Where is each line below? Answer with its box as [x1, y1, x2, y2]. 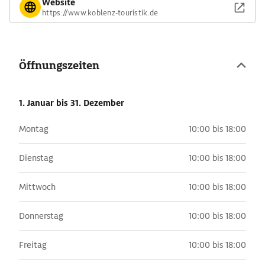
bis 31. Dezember [56, 98, 124, 108]
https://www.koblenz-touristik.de [42, 7, 158, 18]
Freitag [19, 240, 47, 250]
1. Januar [19, 98, 56, 108]
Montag [19, 124, 49, 134]
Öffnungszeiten [19, 59, 99, 72]
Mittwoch [19, 182, 56, 192]
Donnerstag [19, 211, 63, 221]
